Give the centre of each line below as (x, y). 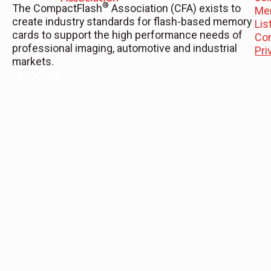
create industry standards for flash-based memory (132, 22)
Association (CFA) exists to (175, 8)
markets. (33, 62)
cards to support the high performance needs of (127, 35)
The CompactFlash (57, 8)
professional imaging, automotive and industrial (125, 48)
